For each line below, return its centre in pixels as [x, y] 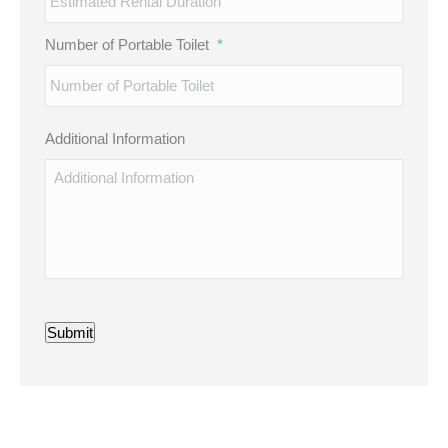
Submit [70, 332]
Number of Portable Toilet [127, 44]
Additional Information [115, 138]
